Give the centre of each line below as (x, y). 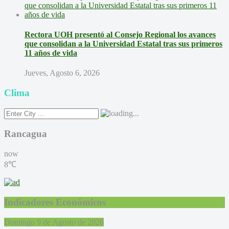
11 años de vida (51, 53)
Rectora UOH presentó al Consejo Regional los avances (120, 35)
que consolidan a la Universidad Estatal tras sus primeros (123, 44)
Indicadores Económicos (55, 202)
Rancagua (26, 134)
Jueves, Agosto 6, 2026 (62, 73)
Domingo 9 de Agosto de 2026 (54, 222)
